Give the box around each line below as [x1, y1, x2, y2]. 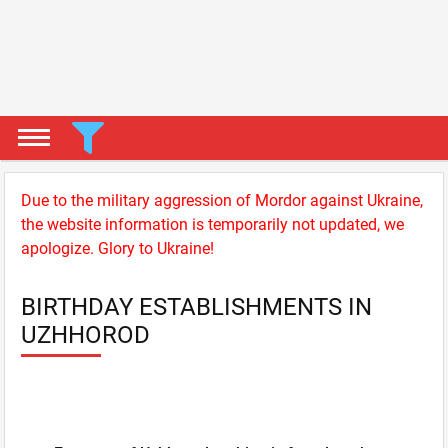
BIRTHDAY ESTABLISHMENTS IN [21, 293, 372, 321]
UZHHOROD [21, 321, 150, 349]
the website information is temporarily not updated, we [21, 215, 404, 234]
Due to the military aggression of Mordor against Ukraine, [21, 191, 423, 210]
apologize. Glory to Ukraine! [21, 239, 214, 258]
